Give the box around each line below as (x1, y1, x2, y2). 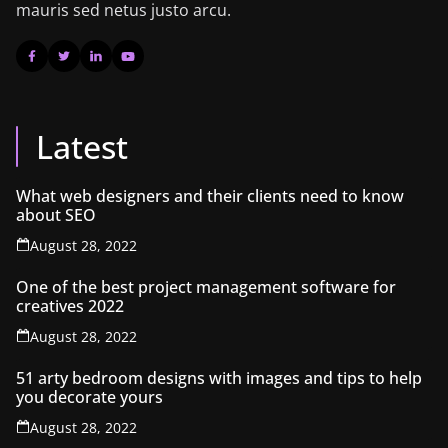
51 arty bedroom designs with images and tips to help (16, 366, 422, 389)
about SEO (16, 203, 96, 226)
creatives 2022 (16, 294, 124, 317)
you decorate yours (16, 385, 163, 408)
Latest (36, 124, 128, 168)
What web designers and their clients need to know (16, 184, 404, 207)
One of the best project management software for (16, 275, 396, 298)
